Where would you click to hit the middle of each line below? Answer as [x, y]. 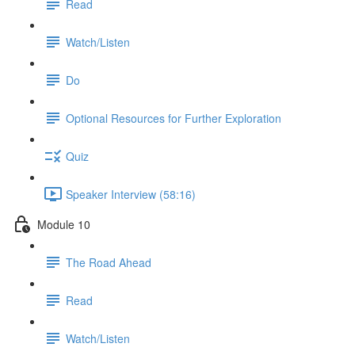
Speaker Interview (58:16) [131, 194]
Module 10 [64, 224]
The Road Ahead [109, 262]
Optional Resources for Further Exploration [174, 118]
